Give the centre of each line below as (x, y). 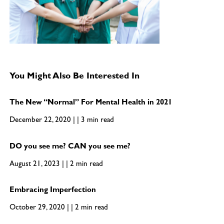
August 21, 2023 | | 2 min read (56, 165)
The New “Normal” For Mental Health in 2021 (90, 103)
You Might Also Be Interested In (74, 77)
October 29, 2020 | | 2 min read (58, 208)
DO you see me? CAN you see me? (71, 147)
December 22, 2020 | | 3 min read (61, 121)
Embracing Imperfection (52, 191)
